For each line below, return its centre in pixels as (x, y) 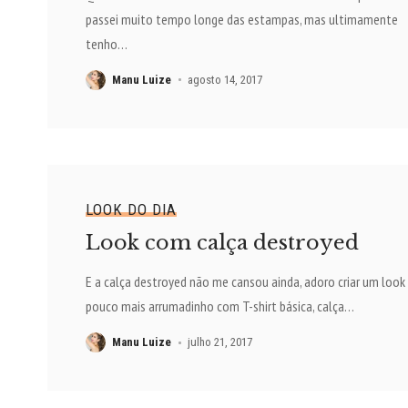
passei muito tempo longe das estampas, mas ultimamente (241, 19)
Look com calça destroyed (222, 243)
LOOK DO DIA (131, 210)
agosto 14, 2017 (225, 79)
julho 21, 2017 (220, 342)
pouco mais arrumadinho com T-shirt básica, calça (214, 306)
